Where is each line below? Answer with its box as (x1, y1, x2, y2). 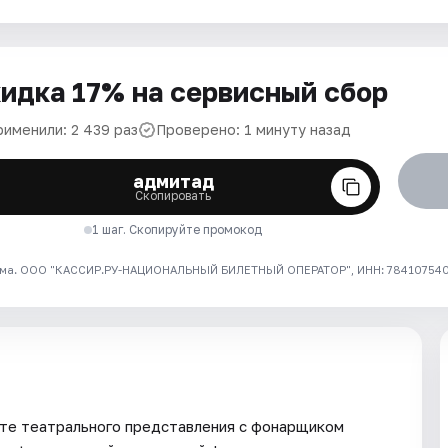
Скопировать (135, 188, 212, 203)
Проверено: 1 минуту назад (156, 121, 351, 138)
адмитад (132, 170, 214, 192)
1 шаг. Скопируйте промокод (92, 222, 263, 237)
